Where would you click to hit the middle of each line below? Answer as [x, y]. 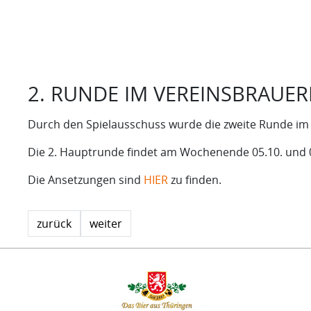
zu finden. [195, 179]
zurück [54, 223]
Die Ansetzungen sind [86, 179]
